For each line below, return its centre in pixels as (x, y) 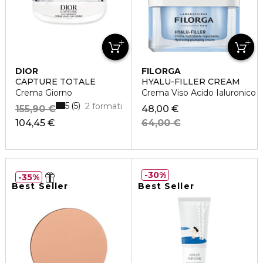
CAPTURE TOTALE (55, 82)
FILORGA (161, 71)
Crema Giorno (44, 93)
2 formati (103, 107)
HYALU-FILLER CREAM (190, 82)
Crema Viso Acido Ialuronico (198, 93)
